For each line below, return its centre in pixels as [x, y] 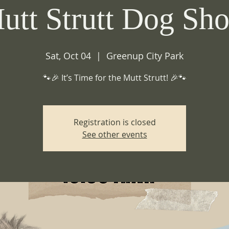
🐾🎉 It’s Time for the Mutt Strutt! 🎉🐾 [114, 78]
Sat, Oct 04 [68, 56]
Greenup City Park [145, 56]
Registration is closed [114, 122]
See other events [114, 134]
